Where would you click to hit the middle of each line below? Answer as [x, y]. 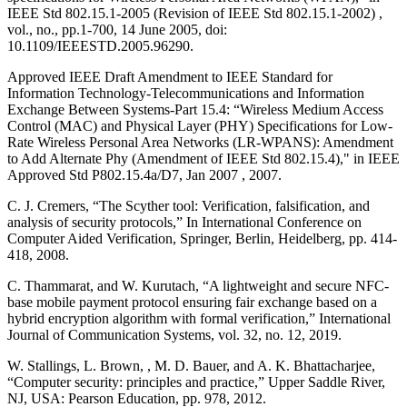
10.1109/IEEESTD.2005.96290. [100, 45]
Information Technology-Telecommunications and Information [186, 93]
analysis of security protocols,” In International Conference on [184, 222]
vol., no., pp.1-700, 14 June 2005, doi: [117, 29]
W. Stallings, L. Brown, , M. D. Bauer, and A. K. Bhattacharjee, [191, 365]
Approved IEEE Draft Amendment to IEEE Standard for [170, 76]
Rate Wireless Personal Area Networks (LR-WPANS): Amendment [200, 142]
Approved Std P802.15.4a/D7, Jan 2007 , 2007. [144, 174]
